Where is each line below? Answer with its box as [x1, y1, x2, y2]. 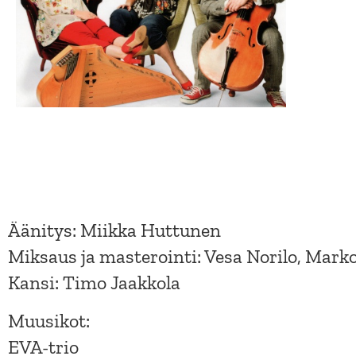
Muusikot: [8, 308, 90, 332]
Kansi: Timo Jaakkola [8, 271, 180, 295]
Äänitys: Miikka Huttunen [8, 219, 221, 242]
